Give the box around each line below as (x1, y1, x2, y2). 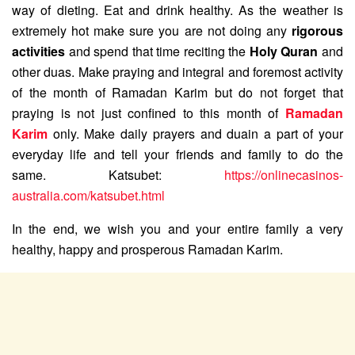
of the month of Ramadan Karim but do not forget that (12, 82, 343, 101)
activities (12, 41, 65, 60)
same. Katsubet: (12, 165, 224, 184)
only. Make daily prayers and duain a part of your (48, 124, 343, 143)
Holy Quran (249, 41, 319, 60)
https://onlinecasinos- (224, 165, 343, 184)
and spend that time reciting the (65, 41, 250, 60)
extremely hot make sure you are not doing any (12, 21, 292, 40)
